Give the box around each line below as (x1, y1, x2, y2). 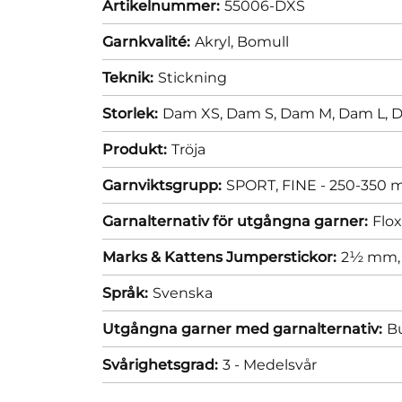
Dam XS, (162, 104, 226, 122)
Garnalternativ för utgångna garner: (102, 212, 368, 230)
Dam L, (338, 104, 391, 122)
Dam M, (280, 104, 338, 122)
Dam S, (226, 104, 280, 122)
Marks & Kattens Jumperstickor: (102, 248, 336, 266)
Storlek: (102, 104, 158, 122)
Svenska (153, 284, 213, 301)
